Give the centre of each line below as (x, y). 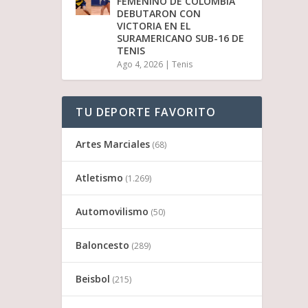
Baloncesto (103, 245)
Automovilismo (112, 211)
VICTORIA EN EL (154, 25)
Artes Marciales (113, 144)
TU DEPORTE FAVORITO (146, 112)
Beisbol (93, 278)
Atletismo (100, 177)
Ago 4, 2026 (140, 64)
